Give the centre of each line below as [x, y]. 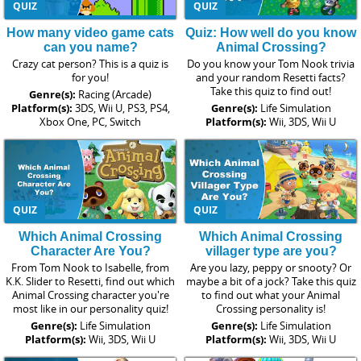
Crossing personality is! [271, 309]
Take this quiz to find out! [271, 91]
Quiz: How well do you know [271, 32]
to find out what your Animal [271, 295]
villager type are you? [271, 251]
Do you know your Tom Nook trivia [271, 63]
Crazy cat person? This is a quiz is [90, 63]
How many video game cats [90, 32]
